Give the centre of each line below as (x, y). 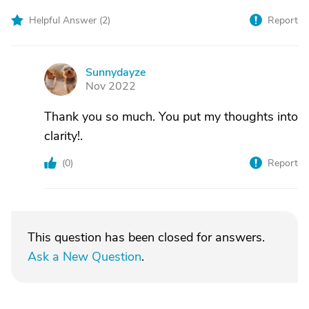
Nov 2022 (111, 86)
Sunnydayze (116, 72)
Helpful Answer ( (66, 20)
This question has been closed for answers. (146, 237)
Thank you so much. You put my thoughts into (171, 117)
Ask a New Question (84, 257)
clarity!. (63, 136)
